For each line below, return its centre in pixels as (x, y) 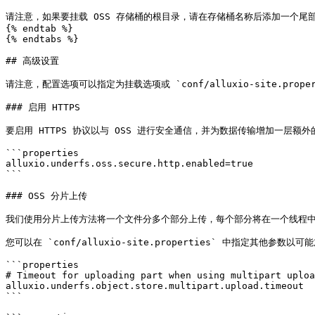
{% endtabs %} (42, 39)
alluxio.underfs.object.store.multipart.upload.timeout (155, 286)
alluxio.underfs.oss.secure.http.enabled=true (129, 163)
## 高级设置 (32, 61)
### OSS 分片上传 (46, 196)
